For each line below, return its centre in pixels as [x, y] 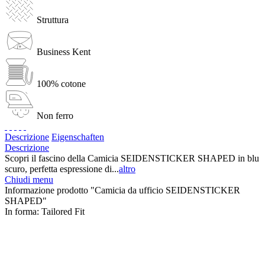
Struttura [53, 20]
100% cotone [61, 83]
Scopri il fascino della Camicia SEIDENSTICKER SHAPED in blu [132, 158]
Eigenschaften [78, 137]
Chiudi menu [29, 179]
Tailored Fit [63, 211]
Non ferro [55, 115]
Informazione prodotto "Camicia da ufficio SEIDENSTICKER [122, 190]
